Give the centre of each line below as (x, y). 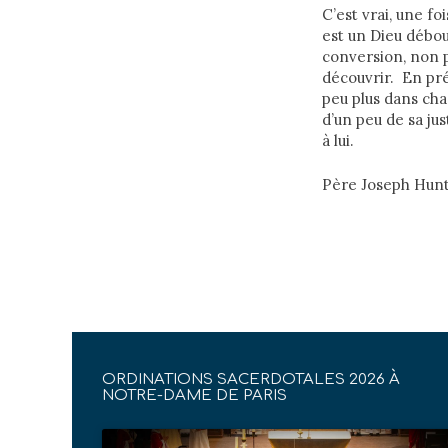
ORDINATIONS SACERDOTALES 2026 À (251, 379)
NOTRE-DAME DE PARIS (194, 395)
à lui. (338, 140)
